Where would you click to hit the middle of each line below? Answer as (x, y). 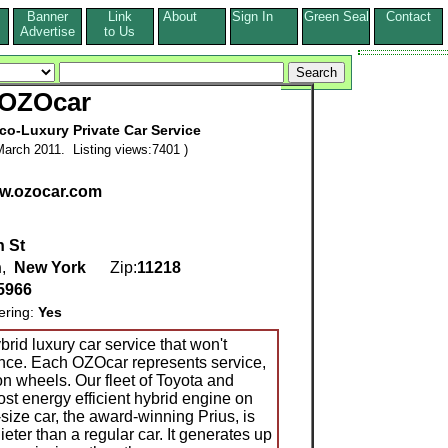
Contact (408, 16)
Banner (47, 16)
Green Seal (336, 16)
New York (50, 268)
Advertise (47, 31)
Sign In (264, 16)
